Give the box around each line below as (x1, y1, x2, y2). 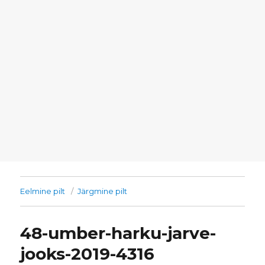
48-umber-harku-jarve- (20, 223, 216, 244)
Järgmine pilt (77, 186, 128, 196)
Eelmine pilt (20, 186, 66, 196)
